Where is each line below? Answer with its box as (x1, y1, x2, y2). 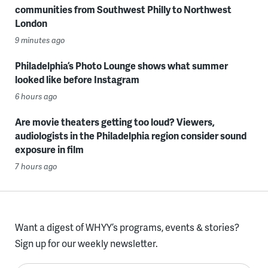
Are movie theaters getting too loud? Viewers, (14, 114, 215, 129)
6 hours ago (14, 90, 57, 102)
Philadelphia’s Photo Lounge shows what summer (14, 58, 228, 72)
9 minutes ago (14, 34, 65, 45)
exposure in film (14, 142, 84, 156)
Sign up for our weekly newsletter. (14, 236, 158, 250)
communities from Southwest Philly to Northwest (14, 2, 232, 16)
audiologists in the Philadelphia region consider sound (14, 128, 246, 142)
